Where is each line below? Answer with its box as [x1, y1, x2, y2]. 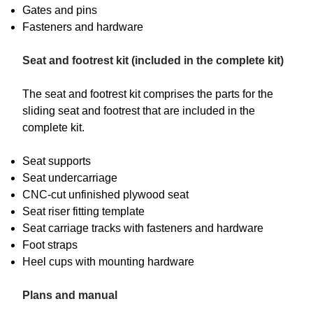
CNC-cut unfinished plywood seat [22, 189, 189, 201]
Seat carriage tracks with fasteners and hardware [22, 222, 263, 235]
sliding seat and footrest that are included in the [22, 105, 255, 117]
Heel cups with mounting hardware [22, 256, 194, 268]
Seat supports [22, 155, 91, 168]
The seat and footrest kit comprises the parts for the [22, 88, 273, 101]
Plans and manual [22, 289, 117, 302]
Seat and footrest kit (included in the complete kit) [22, 54, 284, 67]
